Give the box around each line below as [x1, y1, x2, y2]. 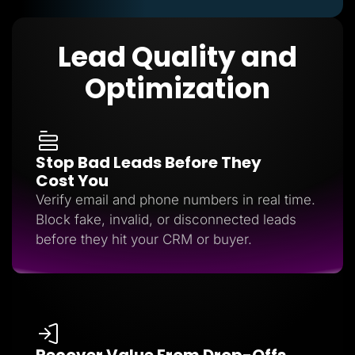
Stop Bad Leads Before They [36, 151, 261, 174]
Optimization [85, 68, 270, 108]
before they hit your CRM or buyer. [36, 231, 252, 247]
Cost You [36, 169, 109, 192]
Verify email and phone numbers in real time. [36, 191, 315, 208]
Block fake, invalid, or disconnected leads [36, 211, 296, 227]
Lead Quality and [58, 36, 297, 76]
